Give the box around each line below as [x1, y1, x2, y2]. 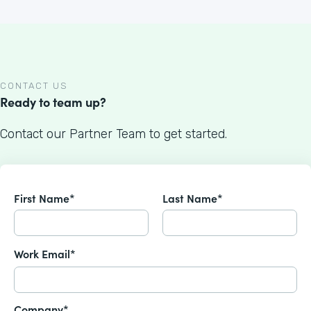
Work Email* [14, 246, 76, 262]
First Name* [14, 190, 75, 206]
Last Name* [162, 190, 223, 206]
